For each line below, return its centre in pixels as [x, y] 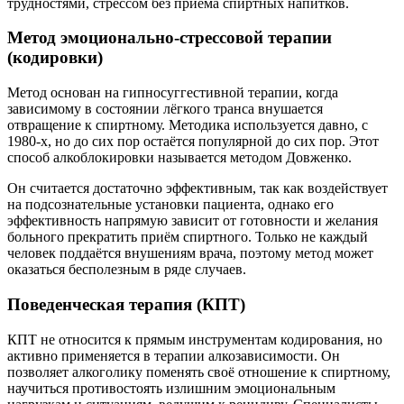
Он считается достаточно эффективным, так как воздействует [197, 188]
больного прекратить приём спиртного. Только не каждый [188, 237]
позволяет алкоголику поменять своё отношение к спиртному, [199, 372]
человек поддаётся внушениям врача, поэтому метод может [190, 253]
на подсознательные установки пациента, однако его [170, 205]
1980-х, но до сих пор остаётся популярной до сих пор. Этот [193, 142]
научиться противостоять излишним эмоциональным [171, 388]
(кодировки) [55, 58]
